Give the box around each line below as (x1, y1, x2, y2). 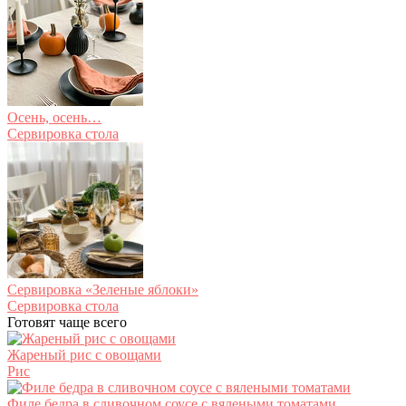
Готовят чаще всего (7, 314, 127, 330)
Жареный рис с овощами (7, 347, 161, 362)
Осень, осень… (7, 110, 101, 125)
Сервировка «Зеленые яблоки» (7, 282, 198, 297)
